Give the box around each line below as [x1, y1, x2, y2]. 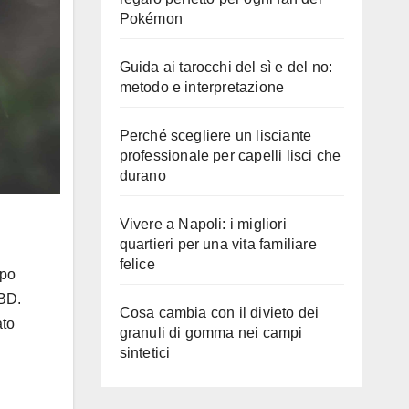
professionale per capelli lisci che [119, 148, 341, 163]
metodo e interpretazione [119, 79, 285, 95]
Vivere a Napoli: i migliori [119, 216, 287, 232]
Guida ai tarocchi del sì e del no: [119, 59, 333, 75]
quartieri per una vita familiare [119, 236, 317, 252]
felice [119, 257, 155, 272]
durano [119, 168, 166, 184]
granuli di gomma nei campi [119, 325, 303, 341]
